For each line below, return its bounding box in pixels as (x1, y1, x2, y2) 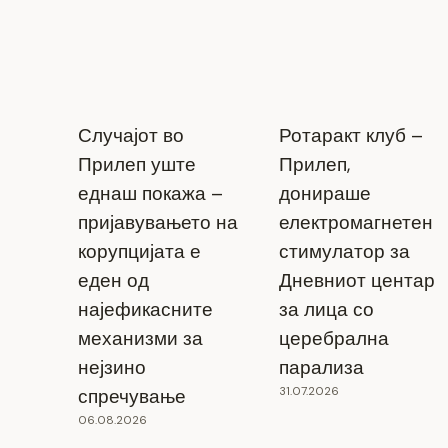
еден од (77, 267, 149, 293)
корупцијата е (77, 238, 201, 264)
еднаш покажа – (77, 180, 223, 206)
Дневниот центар (278, 267, 435, 293)
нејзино (77, 354, 146, 380)
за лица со (278, 296, 374, 322)
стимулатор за (278, 238, 410, 264)
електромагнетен (278, 209, 433, 235)
